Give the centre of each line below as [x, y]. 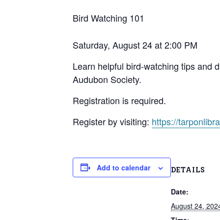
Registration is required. [119, 100]
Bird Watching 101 [109, 17]
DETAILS [188, 169]
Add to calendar [124, 167]
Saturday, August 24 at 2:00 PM [135, 44]
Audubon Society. [107, 79]
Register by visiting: [112, 121]
